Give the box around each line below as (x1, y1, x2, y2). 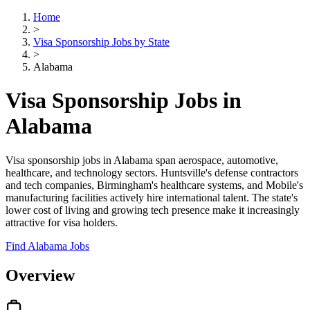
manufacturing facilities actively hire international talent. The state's (6, 191, 298, 203)
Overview (6, 266, 75, 284)
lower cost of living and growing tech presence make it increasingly (6, 203, 300, 216)
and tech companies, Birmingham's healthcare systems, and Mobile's (6, 179, 303, 191)
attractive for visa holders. (6, 216, 118, 228)
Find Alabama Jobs (6, 239, 89, 252)
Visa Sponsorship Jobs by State (33, 36, 170, 48)
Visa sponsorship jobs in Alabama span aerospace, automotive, (6, 154, 278, 166)
